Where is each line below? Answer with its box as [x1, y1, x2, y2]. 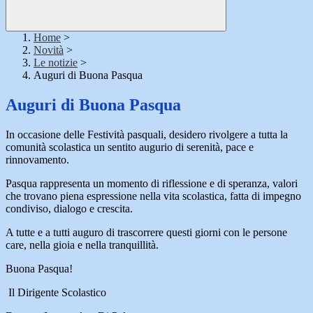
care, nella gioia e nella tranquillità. [6, 239, 159, 252]
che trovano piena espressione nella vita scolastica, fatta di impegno [6, 190, 301, 203]
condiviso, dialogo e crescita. [6, 203, 133, 215]
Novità [34, 44, 64, 57]
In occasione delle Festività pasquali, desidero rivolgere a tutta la [6, 129, 288, 141]
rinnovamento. [6, 154, 69, 166]
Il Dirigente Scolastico [6, 286, 106, 299]
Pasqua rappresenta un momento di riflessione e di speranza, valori [6, 177, 298, 190]
